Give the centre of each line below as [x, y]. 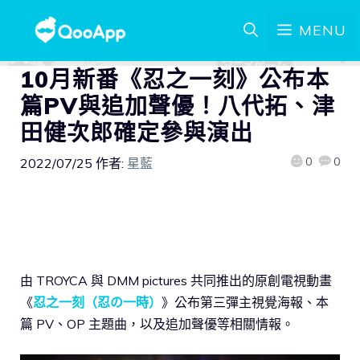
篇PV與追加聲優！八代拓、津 [178, 106]
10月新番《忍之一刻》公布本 [175, 79]
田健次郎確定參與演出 [137, 132]
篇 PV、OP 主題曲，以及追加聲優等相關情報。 [157, 323]
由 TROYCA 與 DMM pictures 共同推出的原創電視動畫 [176, 280]
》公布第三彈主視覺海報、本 [245, 302]
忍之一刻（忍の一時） [97, 302]
